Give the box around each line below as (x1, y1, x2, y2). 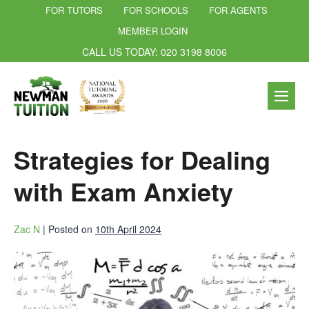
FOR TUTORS (45, 3, 103, 17)
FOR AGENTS (208, 3, 268, 17)
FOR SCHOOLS (123, 3, 188, 17)
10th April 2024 (95, 221, 161, 236)
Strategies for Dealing (14, 141, 270, 177)
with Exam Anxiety (14, 172, 233, 209)
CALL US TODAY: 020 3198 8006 (82, 45, 227, 59)
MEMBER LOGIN (118, 24, 188, 37)
